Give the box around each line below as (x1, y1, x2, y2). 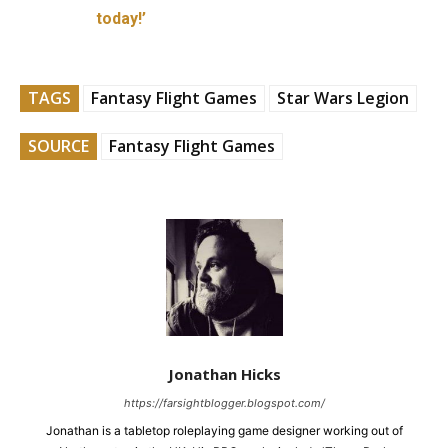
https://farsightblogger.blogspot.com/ (123, 395, 325, 410)
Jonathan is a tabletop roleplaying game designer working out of (45, 422, 403, 438)
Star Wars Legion (277, 86, 409, 109)
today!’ (96, 8, 147, 28)
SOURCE (28, 134, 89, 157)
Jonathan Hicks (167, 363, 281, 384)
